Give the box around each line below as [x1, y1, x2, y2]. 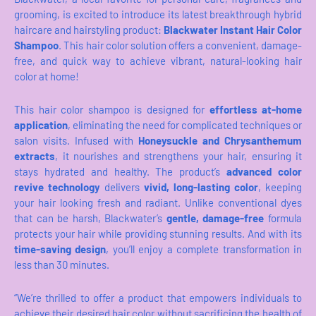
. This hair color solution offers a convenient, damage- [59, 39, 302, 52]
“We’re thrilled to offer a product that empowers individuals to [14, 291, 302, 305]
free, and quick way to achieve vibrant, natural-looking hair [14, 54, 302, 68]
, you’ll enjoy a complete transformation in [106, 243, 303, 256]
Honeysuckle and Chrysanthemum [138, 134, 302, 147]
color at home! [14, 70, 79, 83]
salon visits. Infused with [14, 134, 138, 147]
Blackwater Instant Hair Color [164, 23, 302, 37]
